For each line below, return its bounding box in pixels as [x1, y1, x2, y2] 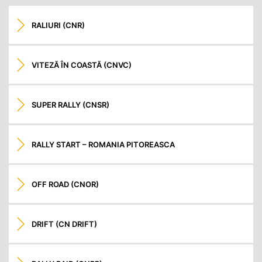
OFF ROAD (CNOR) [32, 179, 99, 189]
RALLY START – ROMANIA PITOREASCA [32, 139, 175, 149]
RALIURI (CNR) [32, 20, 85, 30]
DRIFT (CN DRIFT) [32, 219, 98, 229]
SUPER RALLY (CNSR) [32, 99, 110, 109]
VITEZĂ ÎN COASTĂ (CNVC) [32, 60, 132, 70]
